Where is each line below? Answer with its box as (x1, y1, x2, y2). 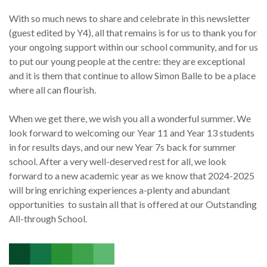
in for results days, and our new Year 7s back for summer (9, 141, 236, 153)
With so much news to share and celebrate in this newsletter (9, 13, 250, 24)
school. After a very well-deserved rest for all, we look (9, 156, 226, 167)
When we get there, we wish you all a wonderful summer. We (9, 113, 251, 125)
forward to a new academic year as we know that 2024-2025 (9, 170, 254, 182)
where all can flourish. (9, 84, 98, 96)
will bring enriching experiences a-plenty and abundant (9, 184, 230, 196)
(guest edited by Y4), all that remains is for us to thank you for (9, 27, 257, 39)
